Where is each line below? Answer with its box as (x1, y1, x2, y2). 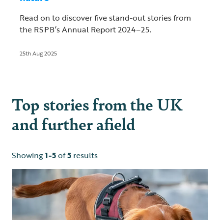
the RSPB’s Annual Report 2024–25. (20, 24, 151, 36)
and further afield (12, 112, 136, 136)
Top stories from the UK (12, 92, 183, 116)
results (71, 149, 98, 162)
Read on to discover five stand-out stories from (20, 12, 191, 24)
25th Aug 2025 (20, 49, 57, 58)
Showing (12, 149, 45, 162)
